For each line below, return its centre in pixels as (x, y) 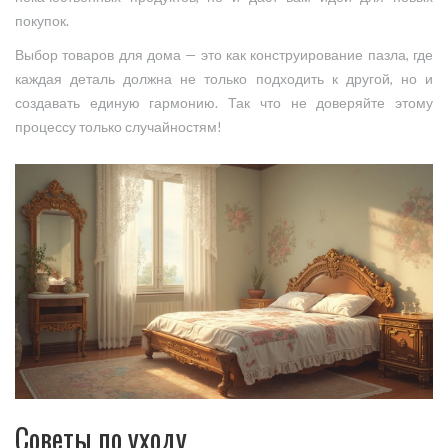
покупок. (42, 21)
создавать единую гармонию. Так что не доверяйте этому (224, 103)
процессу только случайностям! (118, 127)
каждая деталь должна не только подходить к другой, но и (224, 79)
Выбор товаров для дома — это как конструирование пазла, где (224, 55)
